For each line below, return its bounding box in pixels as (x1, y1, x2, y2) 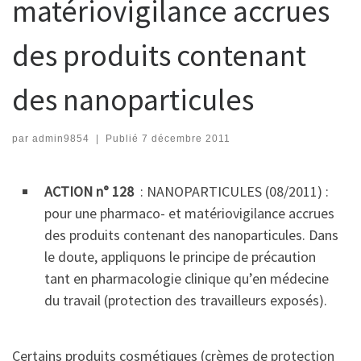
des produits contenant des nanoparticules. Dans (44, 225, 338, 244)
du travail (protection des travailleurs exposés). (44, 290, 327, 309)
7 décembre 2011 (141, 132, 230, 144)
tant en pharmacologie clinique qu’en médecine (44, 268, 329, 288)
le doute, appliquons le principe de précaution (44, 247, 316, 266)
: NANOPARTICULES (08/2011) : (137, 181, 329, 201)
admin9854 (32, 132, 89, 144)
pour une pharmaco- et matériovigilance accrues (44, 203, 334, 222)
